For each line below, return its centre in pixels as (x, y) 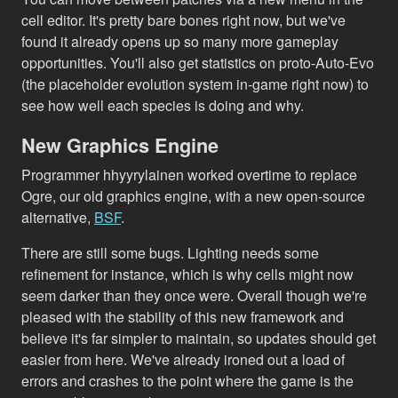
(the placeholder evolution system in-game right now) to (195, 84)
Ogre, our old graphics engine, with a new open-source (193, 195)
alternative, (58, 217)
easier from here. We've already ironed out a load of (183, 359)
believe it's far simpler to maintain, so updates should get (199, 338)
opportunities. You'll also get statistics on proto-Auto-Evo (198, 62)
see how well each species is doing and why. (163, 105)
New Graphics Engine (120, 145)
